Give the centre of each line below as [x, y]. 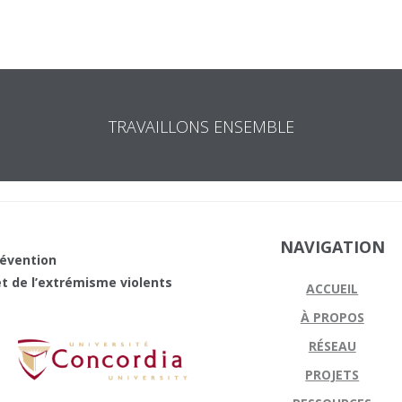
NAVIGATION [332, 247]
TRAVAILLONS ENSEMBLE [201, 127]
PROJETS [332, 375]
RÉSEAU [332, 346]
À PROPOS [332, 317]
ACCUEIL [332, 288]
